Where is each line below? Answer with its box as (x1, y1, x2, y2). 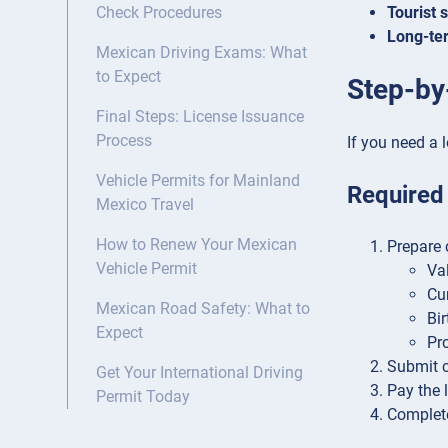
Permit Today (96, 387, 190, 407)
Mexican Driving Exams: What (96, 43, 307, 63)
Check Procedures (96, 3, 222, 23)
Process (96, 131, 152, 151)
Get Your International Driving (96, 363, 303, 383)
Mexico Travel (96, 195, 194, 215)
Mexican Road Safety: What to (96, 299, 310, 319)
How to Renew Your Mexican (96, 235, 297, 255)
